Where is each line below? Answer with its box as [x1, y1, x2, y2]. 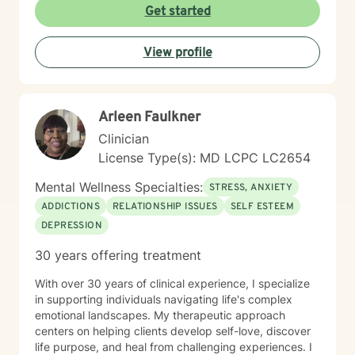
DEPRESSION [41, 219, 102, 232]
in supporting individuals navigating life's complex [35, 292, 292, 306]
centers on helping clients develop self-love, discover [35, 324, 311, 338]
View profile [143, 45, 212, 61]
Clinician [98, 131, 149, 147]
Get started [144, 4, 211, 20]
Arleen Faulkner [98, 109, 200, 127]
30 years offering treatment [35, 247, 201, 263]
